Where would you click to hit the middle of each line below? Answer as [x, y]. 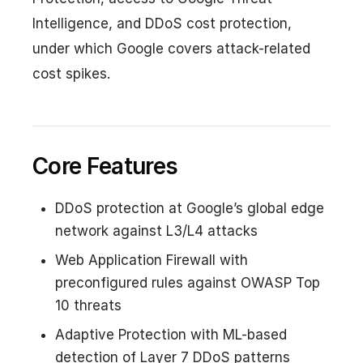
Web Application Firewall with [152, 260]
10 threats [88, 305]
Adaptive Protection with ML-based [171, 334]
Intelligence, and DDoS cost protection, [162, 23]
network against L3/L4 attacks [156, 231]
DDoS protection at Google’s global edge [190, 208]
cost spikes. [71, 73]
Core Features [105, 166]
